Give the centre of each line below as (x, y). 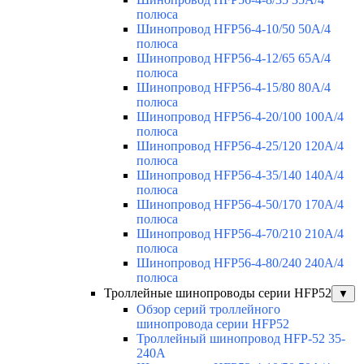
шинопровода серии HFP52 (213, 324)
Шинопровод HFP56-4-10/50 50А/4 (234, 29)
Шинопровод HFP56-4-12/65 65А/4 (234, 58)
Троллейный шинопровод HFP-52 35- (241, 339)
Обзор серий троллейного (208, 310)
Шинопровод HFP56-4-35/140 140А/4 (240, 175)
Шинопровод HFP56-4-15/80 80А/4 (234, 88)
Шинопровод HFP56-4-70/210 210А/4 (240, 234)
